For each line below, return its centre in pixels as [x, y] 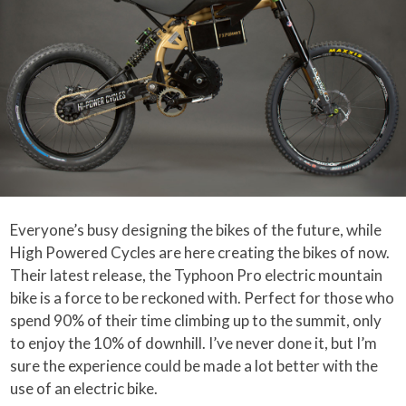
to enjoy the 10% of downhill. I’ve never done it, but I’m [194, 343]
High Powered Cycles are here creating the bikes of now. [200, 253]
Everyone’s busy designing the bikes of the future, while [196, 230]
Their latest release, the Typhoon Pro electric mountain [197, 275]
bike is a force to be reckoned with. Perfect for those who [203, 298]
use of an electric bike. [84, 389]
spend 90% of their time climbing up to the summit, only [196, 321]
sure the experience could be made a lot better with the [194, 366]
